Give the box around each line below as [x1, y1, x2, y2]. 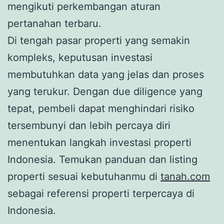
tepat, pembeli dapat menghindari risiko [7, 102, 194, 114]
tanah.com [160, 170, 210, 182]
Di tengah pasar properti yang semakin [7, 34, 190, 46]
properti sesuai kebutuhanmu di [7, 170, 160, 182]
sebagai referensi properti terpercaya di [7, 187, 194, 199]
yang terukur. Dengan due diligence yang [7, 85, 202, 97]
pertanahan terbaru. [7, 17, 101, 29]
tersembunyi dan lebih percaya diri [7, 119, 170, 131]
